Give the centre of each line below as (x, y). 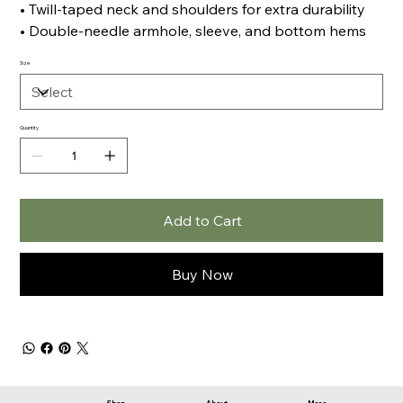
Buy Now (202, 274)
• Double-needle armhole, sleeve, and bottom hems (193, 31)
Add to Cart (202, 220)
